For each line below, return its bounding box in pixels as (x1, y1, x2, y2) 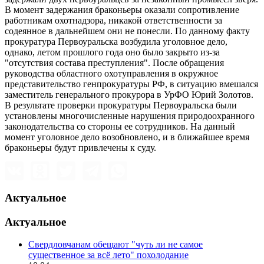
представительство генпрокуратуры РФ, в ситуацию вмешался (5, 79, 258, 90)
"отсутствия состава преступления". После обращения (5, 58, 224, 68)
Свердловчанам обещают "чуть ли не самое (28, 239, 203, 250)
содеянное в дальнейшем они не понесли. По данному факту (5, 26, 250, 37)
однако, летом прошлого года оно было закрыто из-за (5, 47, 220, 58)
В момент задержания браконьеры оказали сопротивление (5, 5, 239, 15)
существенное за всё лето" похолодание (28, 250, 189, 260)
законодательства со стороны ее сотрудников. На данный (5, 121, 235, 132)
